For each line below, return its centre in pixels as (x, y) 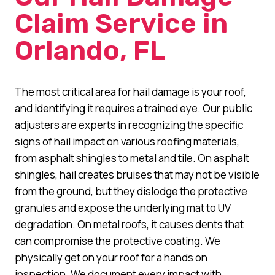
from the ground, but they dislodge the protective (131, 191)
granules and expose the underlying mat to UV (123, 208)
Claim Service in (121, 23)
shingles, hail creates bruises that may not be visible (137, 175)
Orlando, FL (90, 50)
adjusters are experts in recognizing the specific (129, 125)
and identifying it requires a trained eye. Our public (134, 108)
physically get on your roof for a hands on (111, 258)
